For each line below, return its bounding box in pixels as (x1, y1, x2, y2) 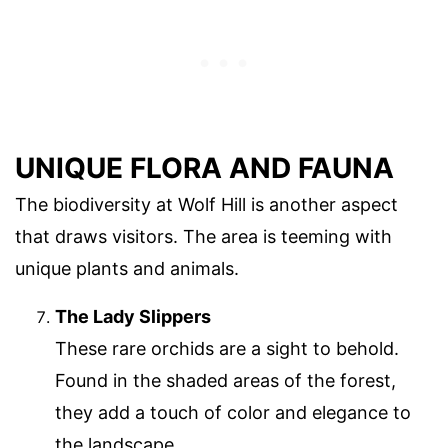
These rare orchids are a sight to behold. (55, 338, 399, 360)
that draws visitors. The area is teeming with (15, 226, 392, 248)
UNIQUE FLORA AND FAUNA (15, 151, 394, 186)
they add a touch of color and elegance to (55, 402, 411, 424)
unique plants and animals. (15, 258, 239, 280)
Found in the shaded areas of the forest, (55, 370, 396, 392)
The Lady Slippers (55, 306, 211, 328)
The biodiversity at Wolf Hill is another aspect (15, 194, 398, 216)
